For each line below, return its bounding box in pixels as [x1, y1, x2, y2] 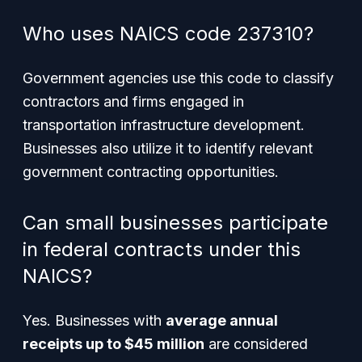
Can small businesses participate [23, 211, 328, 234]
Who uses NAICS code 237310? [23, 22, 314, 45]
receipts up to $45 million [23, 335, 204, 352]
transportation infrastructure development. [23, 116, 305, 133]
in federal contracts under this [23, 238, 301, 261]
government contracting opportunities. [23, 163, 279, 180]
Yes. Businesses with [23, 312, 166, 329]
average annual [166, 312, 278, 329]
